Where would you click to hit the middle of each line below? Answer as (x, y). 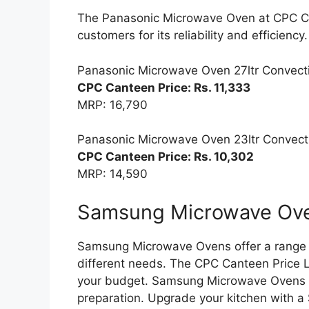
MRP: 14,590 (112, 174)
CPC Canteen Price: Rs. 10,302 (166, 157)
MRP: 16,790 (112, 104)
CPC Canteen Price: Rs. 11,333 (164, 87)
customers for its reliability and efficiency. (192, 36)
